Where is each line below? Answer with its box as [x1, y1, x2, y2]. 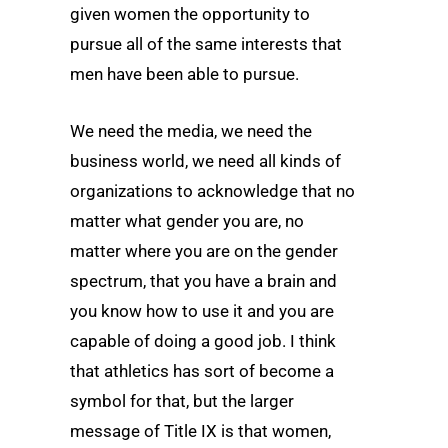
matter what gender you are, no [70, 210, 304, 231]
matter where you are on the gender [70, 240, 338, 261]
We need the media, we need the [70, 120, 312, 141]
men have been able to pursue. [70, 63, 299, 84]
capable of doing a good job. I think [70, 330, 336, 351]
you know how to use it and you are [70, 300, 334, 321]
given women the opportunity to [70, 3, 310, 24]
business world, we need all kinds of [70, 150, 341, 171]
